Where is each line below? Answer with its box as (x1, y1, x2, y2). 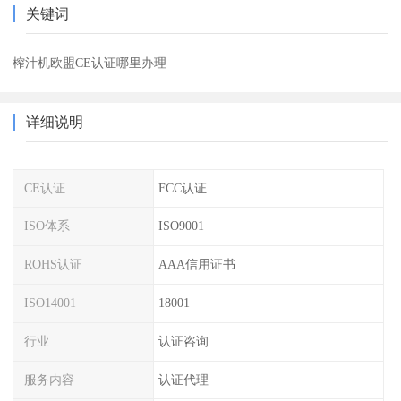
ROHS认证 (24, 257, 83, 272)
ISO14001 (24, 295, 77, 311)
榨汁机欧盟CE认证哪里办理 (13, 55, 167, 70)
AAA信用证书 (158, 257, 235, 272)
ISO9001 (158, 218, 204, 234)
